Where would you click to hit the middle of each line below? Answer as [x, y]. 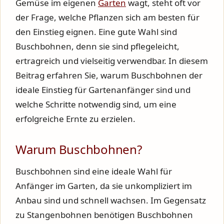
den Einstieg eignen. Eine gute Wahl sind [96, 31]
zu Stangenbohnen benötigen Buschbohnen [104, 214]
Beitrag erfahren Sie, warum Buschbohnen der [109, 75]
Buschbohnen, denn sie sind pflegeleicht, [97, 46]
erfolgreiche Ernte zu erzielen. [75, 118]
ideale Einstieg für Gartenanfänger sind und [103, 89]
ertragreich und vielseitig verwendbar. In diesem [112, 60]
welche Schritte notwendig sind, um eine [96, 104]
